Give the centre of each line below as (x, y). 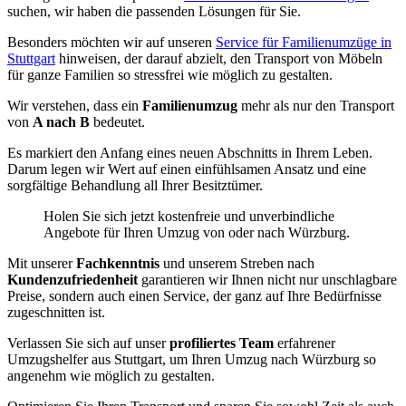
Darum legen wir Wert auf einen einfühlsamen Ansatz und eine (187, 169)
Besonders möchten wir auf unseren (111, 43)
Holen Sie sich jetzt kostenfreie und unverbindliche (189, 217)
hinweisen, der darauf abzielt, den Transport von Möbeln (219, 59)
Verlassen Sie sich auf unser (88, 343)
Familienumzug (190, 106)
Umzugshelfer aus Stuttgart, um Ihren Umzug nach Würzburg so (192, 360)
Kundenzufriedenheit (72, 280)
